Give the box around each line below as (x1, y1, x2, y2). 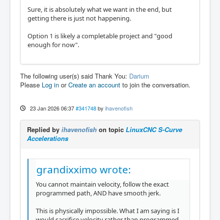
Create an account (68, 80, 120, 89)
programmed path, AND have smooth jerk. (36, 189, 161, 197)
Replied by (27, 125, 61, 134)
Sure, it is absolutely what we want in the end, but (27, 5, 172, 14)
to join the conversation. (120, 80, 191, 89)
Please (20, 80, 42, 89)
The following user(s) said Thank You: (20, 71, 129, 81)
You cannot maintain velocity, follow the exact (36, 180, 169, 189)
